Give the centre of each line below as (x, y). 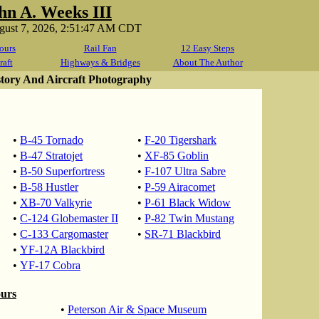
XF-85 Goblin (177, 156)
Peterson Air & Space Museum (137, 309)
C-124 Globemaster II (69, 218)
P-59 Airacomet (180, 187)
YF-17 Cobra (50, 265)
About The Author (208, 62)
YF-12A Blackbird (62, 250)
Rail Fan (100, 48)
